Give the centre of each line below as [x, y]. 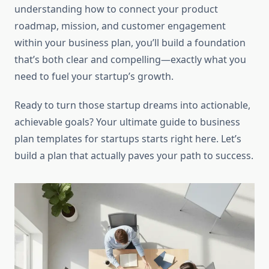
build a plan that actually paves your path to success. [134, 156]
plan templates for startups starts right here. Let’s [128, 139]
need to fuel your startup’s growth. [94, 77]
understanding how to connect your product [116, 9]
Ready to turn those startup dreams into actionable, [132, 105]
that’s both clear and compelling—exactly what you [130, 60]
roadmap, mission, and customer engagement [120, 26]
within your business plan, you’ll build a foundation [130, 43]
